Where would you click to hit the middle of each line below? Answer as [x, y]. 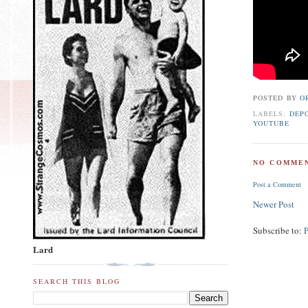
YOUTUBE [272, 123]
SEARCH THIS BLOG [77, 281]
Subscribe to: [279, 231]
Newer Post [274, 205]
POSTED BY [276, 98]
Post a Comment [277, 185]
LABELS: [271, 114]
